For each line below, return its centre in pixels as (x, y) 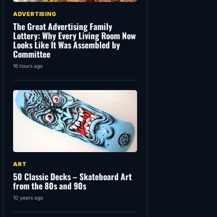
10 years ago (28, 198)
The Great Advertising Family (63, 26)
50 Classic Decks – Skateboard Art (72, 177)
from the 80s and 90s (50, 186)
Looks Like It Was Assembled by (67, 45)
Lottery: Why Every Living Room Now (74, 36)
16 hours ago (28, 66)
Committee (32, 54)
